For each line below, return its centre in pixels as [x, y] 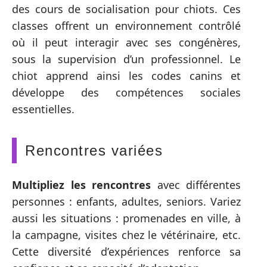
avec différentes [196, 185]
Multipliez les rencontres [81, 185]
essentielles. [43, 109]
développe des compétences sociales [126, 92]
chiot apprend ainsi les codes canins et [126, 75]
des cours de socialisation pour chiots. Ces [126, 9]
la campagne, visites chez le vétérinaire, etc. [126, 235]
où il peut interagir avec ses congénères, [126, 42]
